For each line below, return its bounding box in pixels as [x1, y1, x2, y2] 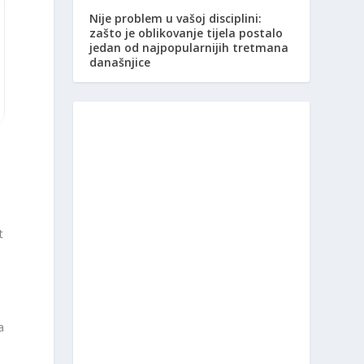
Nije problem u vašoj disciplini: [89, 11, 262, 27]
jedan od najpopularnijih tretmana [89, 40, 289, 56]
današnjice [89, 54, 151, 71]
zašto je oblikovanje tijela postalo [89, 25, 284, 41]
